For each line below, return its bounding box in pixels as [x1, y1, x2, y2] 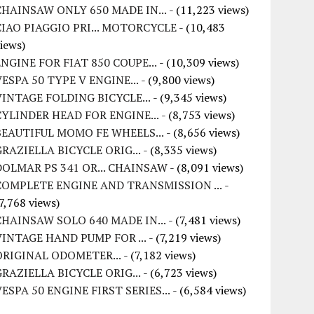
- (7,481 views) [166, 212, 241, 228]
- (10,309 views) [157, 55, 240, 70]
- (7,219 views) [146, 230, 221, 245]
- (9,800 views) [139, 72, 215, 88]
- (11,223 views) [167, 2, 250, 18]
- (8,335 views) [141, 142, 217, 158]
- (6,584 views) [170, 282, 247, 298]
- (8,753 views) [159, 107, 235, 123]
